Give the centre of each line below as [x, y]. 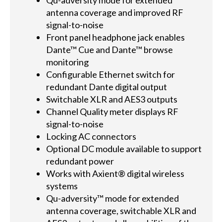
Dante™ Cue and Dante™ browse [110, 50]
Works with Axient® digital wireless [115, 174]
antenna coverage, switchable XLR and [121, 211]
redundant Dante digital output [107, 87]
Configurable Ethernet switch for [111, 75]
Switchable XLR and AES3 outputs [112, 99]
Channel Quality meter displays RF [112, 112]
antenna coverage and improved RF [115, 13]
